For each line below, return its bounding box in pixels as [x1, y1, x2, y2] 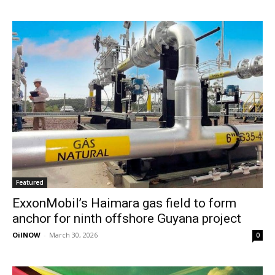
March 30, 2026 [49, 230, 98, 239]
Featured [16, 177, 44, 187]
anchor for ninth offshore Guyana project [12, 211, 241, 226]
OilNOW [12, 230, 41, 239]
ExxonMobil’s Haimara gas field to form [12, 195, 236, 211]
